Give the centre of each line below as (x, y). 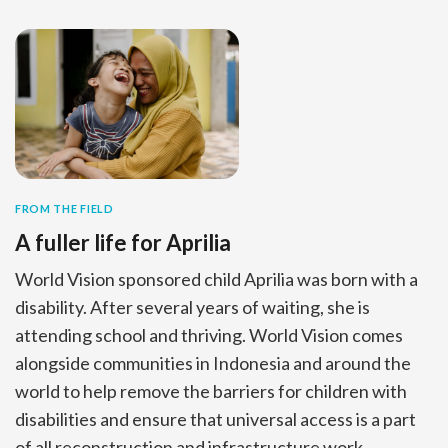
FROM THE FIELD (64, 208)
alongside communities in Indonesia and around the (213, 362)
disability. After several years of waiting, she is (192, 306)
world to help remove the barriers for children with (211, 390)
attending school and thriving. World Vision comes (209, 334)
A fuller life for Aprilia (123, 242)
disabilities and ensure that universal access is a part (215, 418)
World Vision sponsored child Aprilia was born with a (216, 278)
